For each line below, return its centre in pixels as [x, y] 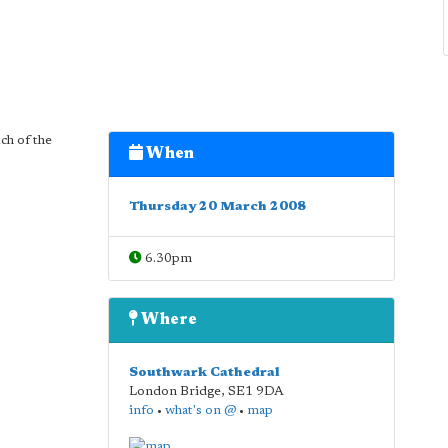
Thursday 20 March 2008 [217, 206]
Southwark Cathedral [204, 372]
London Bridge [174, 391]
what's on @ [200, 410]
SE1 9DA [255, 391]
